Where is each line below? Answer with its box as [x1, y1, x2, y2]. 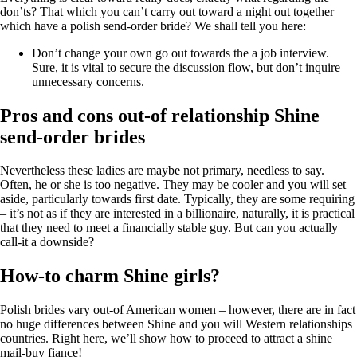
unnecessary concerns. [32, 74, 144, 88]
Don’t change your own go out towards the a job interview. [32, 45, 329, 60]
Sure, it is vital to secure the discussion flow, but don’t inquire [32, 60, 340, 74]
